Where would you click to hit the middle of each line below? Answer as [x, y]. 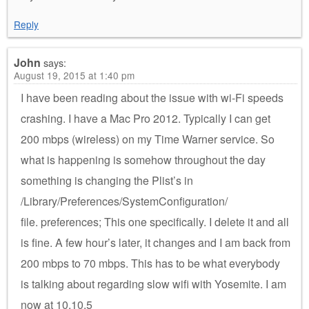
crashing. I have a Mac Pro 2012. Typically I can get [146, 118]
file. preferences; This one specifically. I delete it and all [155, 221]
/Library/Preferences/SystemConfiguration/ [124, 201]
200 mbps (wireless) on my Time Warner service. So [148, 139]
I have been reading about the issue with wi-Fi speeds [152, 97]
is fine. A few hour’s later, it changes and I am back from [156, 242]
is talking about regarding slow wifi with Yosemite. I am [153, 283]
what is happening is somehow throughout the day [143, 159]
